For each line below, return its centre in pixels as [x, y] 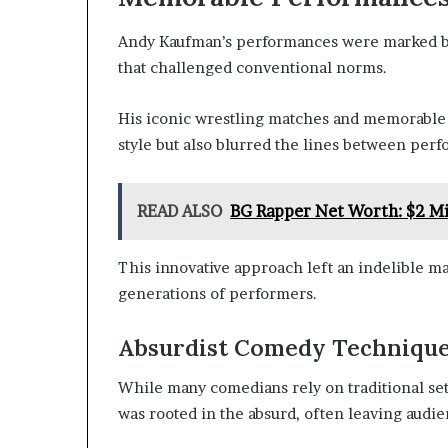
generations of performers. [217, 293]
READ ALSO [179, 210]
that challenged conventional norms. [252, 67]
